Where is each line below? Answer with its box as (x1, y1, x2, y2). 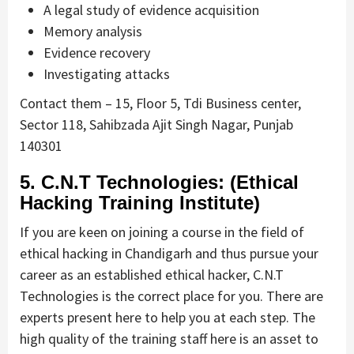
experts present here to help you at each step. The (20, 307, 315, 326)
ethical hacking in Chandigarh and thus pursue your (20, 243, 318, 262)
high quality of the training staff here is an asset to (20, 329, 318, 348)
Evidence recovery (43, 43, 150, 62)
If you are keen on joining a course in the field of (20, 222, 304, 241)
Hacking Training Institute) (20, 191, 260, 213)
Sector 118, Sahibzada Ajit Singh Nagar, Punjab (20, 115, 293, 134)
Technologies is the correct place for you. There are (20, 286, 323, 305)
